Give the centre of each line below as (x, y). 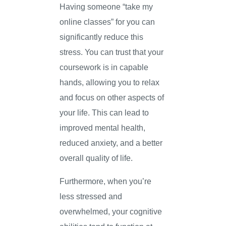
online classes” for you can (107, 21)
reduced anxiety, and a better (111, 143)
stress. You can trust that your (112, 52)
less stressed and (91, 196)
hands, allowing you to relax (110, 82)
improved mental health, (103, 127)
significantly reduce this (102, 37)
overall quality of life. (96, 158)
